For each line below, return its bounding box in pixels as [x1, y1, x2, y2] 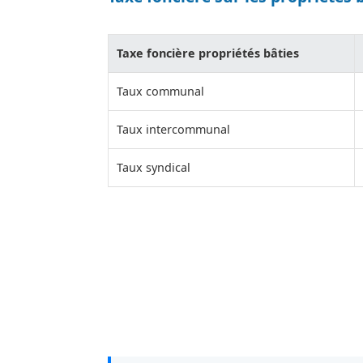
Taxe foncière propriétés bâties [117, 45, 299, 61]
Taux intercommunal [117, 121, 230, 137]
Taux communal [117, 83, 204, 99]
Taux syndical [117, 159, 190, 175]
